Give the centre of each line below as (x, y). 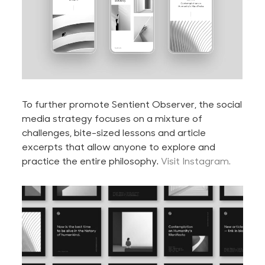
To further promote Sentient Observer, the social (132, 104)
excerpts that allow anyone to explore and (119, 147)
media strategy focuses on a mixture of (112, 118)
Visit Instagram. (196, 161)
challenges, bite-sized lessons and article (114, 132)
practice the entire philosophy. (92, 161)
